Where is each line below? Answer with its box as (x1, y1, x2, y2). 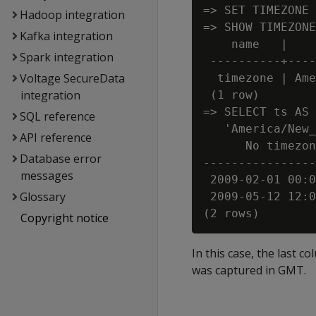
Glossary (19, 189, 66, 205)
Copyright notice (20, 210, 109, 226)
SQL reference (19, 109, 95, 124)
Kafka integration (19, 28, 113, 44)
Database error (19, 151, 102, 166)
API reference (19, 130, 92, 145)
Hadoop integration (19, 7, 125, 23)
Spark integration (19, 49, 114, 65)
